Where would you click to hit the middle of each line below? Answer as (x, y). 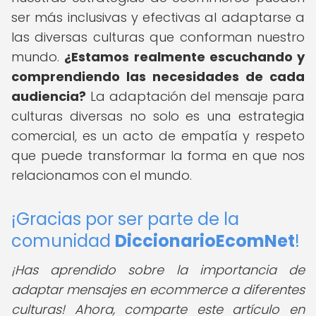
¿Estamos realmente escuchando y (184, 57)
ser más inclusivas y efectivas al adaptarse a (158, 17)
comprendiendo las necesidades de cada (158, 77)
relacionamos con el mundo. (102, 175)
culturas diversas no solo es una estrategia (158, 116)
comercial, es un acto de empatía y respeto (158, 136)
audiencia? (49, 96)
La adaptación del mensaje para (195, 96)
